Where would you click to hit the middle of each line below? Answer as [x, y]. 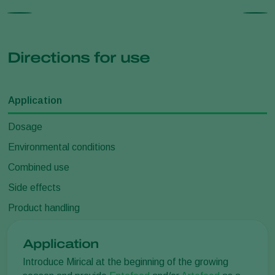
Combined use [39, 168]
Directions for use [79, 58]
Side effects [34, 188]
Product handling [44, 208]
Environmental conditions [62, 147]
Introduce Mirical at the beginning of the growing [126, 262]
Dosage [25, 127]
